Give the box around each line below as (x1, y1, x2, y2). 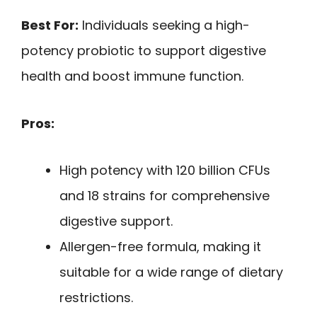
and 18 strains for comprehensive (59, 187, 270, 205)
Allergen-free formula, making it (59, 238, 261, 256)
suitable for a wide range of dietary (59, 263, 283, 282)
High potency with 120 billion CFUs (59, 161, 270, 180)
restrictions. (59, 289, 133, 307)
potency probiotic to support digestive (21, 41, 266, 59)
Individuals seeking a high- (79, 16, 250, 34)
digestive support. (59, 212, 173, 231)
